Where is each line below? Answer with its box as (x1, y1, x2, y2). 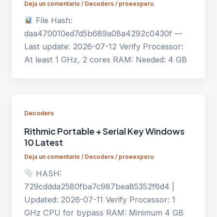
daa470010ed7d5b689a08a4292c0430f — (24, 29, 183, 39)
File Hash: (33, 15, 72, 26)
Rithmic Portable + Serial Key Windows (24, 125, 185, 137)
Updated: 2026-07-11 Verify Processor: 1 (24, 195, 175, 205)
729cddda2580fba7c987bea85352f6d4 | (24, 182, 174, 192)
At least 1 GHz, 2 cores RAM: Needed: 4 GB (24, 55, 187, 65)
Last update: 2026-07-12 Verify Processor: (24, 42, 183, 52)
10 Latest (24, 137, 63, 148)
